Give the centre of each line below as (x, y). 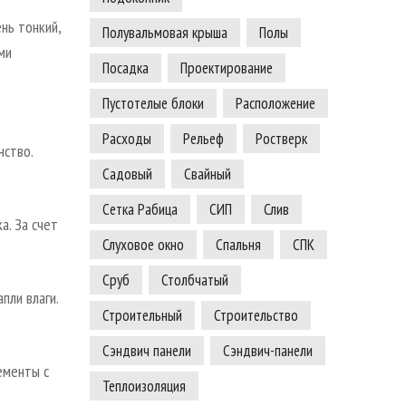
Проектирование (226, 68)
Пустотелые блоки (153, 104)
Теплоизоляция (144, 387)
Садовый (127, 174)
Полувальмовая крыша (164, 33)
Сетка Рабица (140, 210)
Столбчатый (194, 280)
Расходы (126, 139)
